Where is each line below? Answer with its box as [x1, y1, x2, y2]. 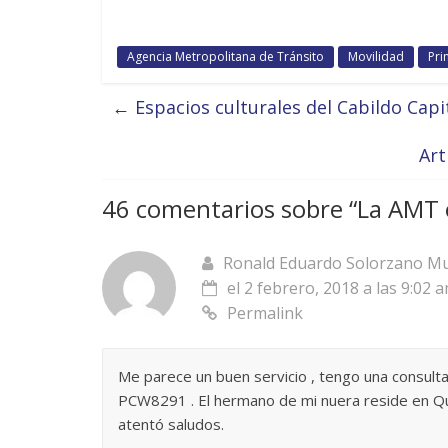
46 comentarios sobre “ [102, 191, 357, 225]
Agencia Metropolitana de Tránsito [127, 47, 324, 65]
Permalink [227, 301, 303, 324]
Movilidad [348, 47, 404, 65]
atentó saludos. [118, 413, 224, 434]
